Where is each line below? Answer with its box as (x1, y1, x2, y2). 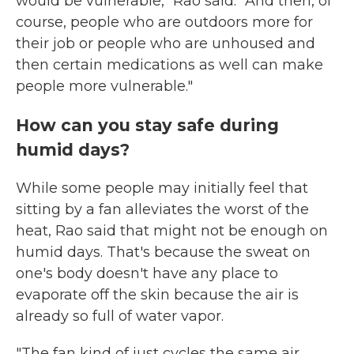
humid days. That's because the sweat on (16, 243, 311, 261)
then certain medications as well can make (16, 56, 323, 73)
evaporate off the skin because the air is (16, 286, 299, 303)
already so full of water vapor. (16, 307, 224, 325)
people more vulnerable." (16, 77, 193, 95)
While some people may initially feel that (16, 179, 308, 197)
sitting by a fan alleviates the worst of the (16, 201, 309, 218)
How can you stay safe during (16, 115, 279, 135)
